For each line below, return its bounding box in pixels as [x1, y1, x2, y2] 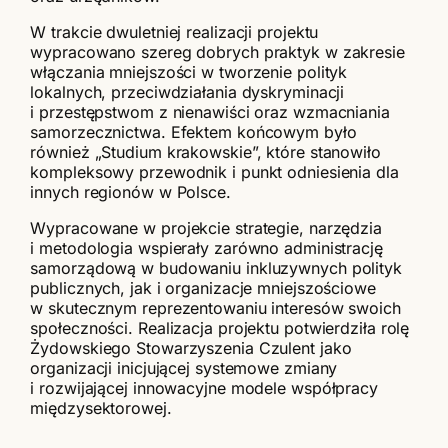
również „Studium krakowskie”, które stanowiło [30, 142, 381, 163]
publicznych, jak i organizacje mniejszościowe [30, 278, 376, 299]
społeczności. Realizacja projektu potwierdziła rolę [30, 318, 410, 339]
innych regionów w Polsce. [30, 182, 231, 203]
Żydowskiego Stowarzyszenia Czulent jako [30, 338, 352, 359]
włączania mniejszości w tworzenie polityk [30, 62, 348, 83]
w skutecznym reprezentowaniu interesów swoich [30, 298, 401, 319]
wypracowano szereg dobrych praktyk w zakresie [30, 42, 405, 63]
